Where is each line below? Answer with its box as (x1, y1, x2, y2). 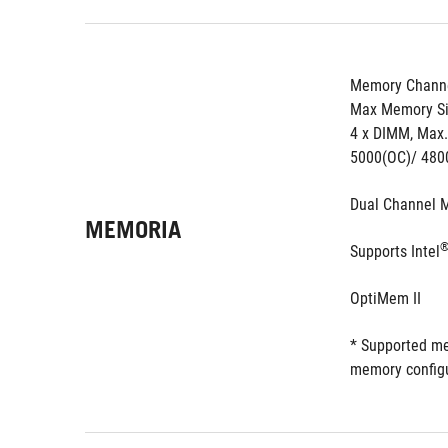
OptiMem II (350, 289, 421, 308)
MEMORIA (85, 214, 181, 244)
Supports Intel (350, 242, 440, 261)
